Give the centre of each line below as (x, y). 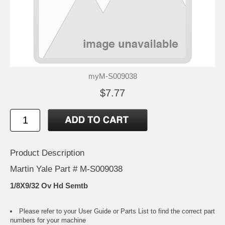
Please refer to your (49, 211)
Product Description (47, 153)
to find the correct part (182, 211)
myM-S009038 (113, 76)
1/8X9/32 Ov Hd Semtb (49, 186)
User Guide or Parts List (114, 211)
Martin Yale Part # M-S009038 (66, 169)
